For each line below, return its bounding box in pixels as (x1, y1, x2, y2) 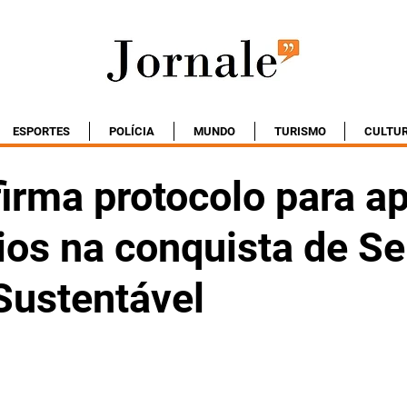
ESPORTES (13, 124, 70, 138)
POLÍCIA (109, 124, 154, 138)
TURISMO (273, 124, 326, 138)
